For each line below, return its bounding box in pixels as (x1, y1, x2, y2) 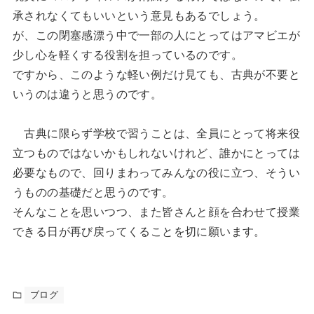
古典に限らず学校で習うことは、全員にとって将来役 (12, 128, 300, 139)
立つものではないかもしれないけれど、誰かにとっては (12, 147, 300, 159)
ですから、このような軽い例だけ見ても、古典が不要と (12, 69, 300, 81)
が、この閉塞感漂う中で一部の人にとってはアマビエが (12, 29, 300, 41)
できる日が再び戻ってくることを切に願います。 (12, 226, 266, 238)
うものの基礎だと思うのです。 (12, 186, 174, 198)
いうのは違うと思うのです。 (12, 88, 163, 100)
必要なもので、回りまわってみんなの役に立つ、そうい (12, 167, 300, 179)
